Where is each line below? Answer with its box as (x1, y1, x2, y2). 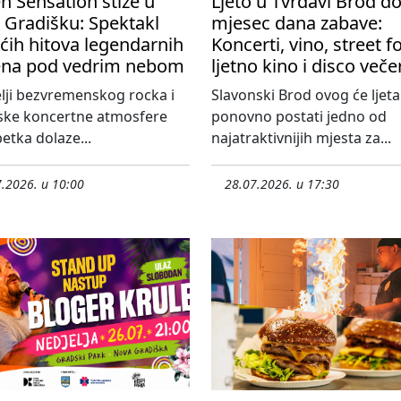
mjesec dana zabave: (211, 10, 382, 35)
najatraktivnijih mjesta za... (211, 127, 391, 148)
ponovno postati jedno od (211, 106, 387, 126)
